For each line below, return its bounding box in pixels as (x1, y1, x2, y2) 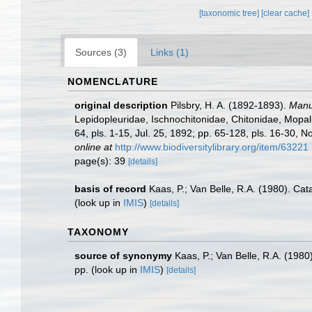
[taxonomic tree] (199, 8, 262, 18)
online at (75, 141, 112, 153)
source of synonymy (75, 250, 172, 261)
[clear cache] (261, 8, 310, 18)
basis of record (75, 183, 146, 194)
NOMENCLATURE (68, 76, 158, 87)
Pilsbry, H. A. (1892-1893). (171, 100, 289, 111)
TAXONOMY (68, 226, 129, 237)
